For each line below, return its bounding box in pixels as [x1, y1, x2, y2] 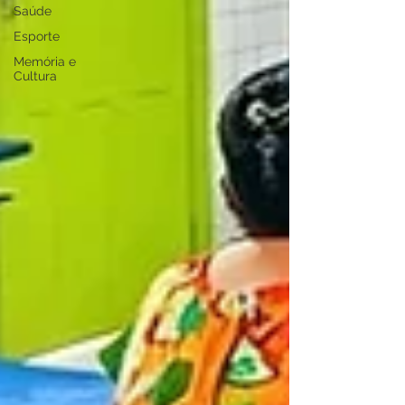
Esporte [14, 29, 60, 43]
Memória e [14, 54, 76, 69]
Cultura [14, 69, 57, 83]
